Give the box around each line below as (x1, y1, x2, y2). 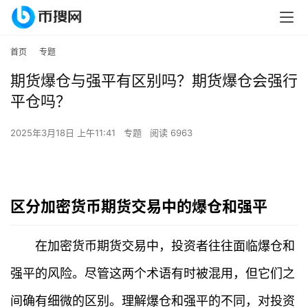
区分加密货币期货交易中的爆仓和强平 (10, 197, 267, 216)
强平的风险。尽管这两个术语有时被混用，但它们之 (10, 266, 295, 281)
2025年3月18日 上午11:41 (10, 127, 118, 139)
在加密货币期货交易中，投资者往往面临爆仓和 (35, 239, 295, 254)
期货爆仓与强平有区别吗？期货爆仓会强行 (10, 71, 298, 90)
